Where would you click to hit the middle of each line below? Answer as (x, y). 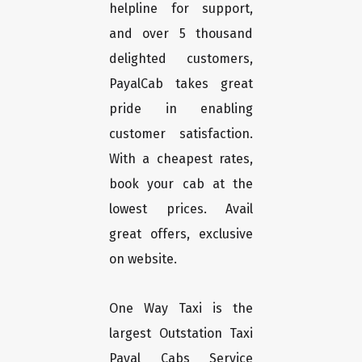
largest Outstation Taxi (181, 334)
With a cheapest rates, (181, 159)
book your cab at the (181, 184)
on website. (143, 259)
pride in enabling (181, 109)
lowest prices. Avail (181, 209)
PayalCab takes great (181, 84)
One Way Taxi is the (181, 309)
